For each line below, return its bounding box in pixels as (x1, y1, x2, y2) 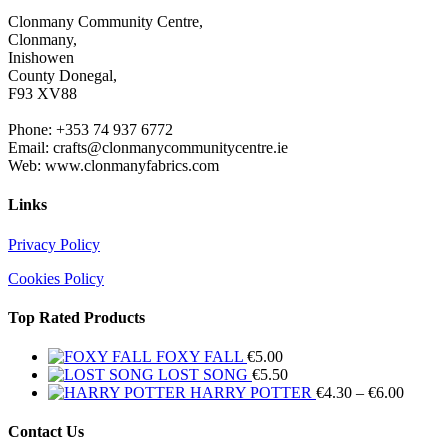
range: (403, 401, 442, 419)
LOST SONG (158, 366, 248, 384)
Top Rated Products (8, 308, 145, 326)
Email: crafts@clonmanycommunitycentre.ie (8, 139, 288, 156)
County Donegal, (8, 67, 117, 84)
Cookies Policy (8, 269, 104, 287)
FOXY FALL (156, 348, 243, 366)
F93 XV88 (8, 85, 77, 102)
